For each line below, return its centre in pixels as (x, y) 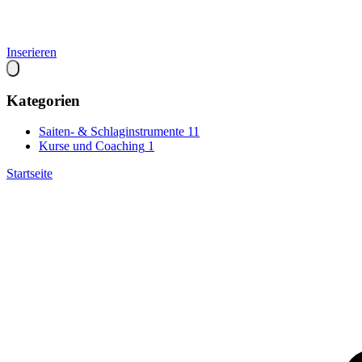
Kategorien (43, 100)
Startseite (29, 174)
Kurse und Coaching (92, 146)
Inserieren (32, 52)
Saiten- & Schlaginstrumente (112, 132)
